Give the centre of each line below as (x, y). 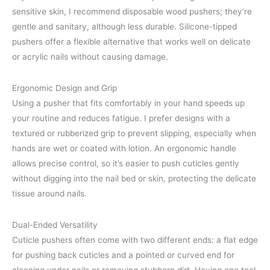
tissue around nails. (49, 193)
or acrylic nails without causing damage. (90, 56)
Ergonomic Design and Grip (64, 88)
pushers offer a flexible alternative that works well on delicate (131, 41)
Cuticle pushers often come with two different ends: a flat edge (135, 240)
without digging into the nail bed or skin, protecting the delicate (134, 178)
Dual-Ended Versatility (55, 225)
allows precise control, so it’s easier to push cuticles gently (126, 163)
